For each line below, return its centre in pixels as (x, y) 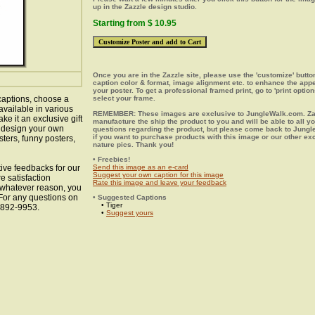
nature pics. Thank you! (133, 144)
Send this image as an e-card (141, 167)
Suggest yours (130, 213)
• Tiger (108, 205)
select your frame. (124, 98)
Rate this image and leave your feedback (160, 182)
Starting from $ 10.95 (135, 23)
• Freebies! (111, 159)
